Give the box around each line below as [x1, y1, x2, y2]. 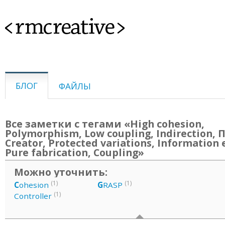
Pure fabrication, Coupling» [5, 146, 144, 159]
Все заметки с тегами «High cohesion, [5, 117, 204, 131]
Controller [14, 191, 52, 201]
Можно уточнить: [14, 165, 107, 179]
